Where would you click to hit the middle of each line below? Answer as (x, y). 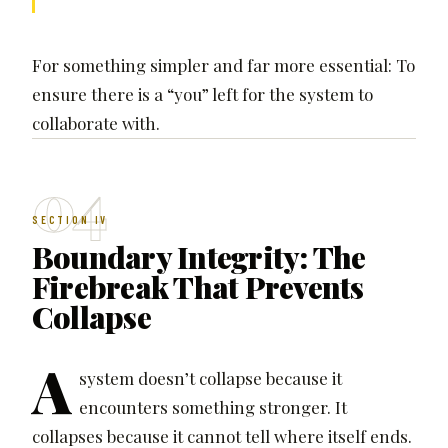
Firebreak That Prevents (198, 287)
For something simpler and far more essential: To (223, 65)
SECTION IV (70, 219)
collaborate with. (96, 123)
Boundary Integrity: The (199, 257)
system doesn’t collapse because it (210, 378)
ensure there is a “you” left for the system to (202, 94)
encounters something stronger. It (212, 407)
